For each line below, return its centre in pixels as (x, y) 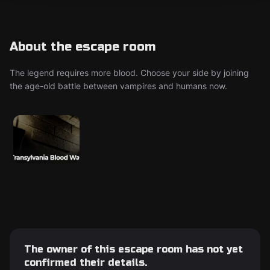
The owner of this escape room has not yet (133, 249)
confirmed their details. (86, 262)
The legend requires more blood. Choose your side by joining (129, 73)
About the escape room (83, 47)
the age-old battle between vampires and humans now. (118, 86)
